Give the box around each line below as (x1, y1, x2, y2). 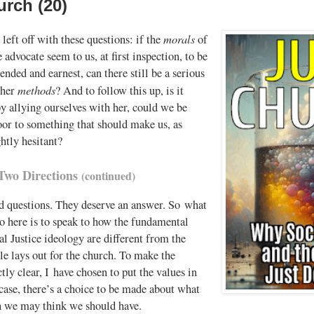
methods (18, 81, 55, 97)
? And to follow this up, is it (55, 82, 184, 98)
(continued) (81, 167, 135, 184)
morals (163, 30, 195, 46)
